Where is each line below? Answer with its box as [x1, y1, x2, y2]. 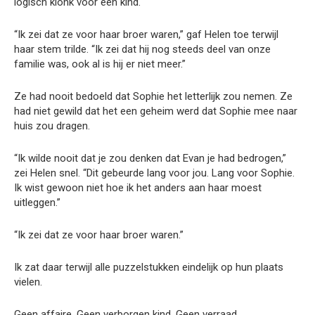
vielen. [14, 275, 42, 288]
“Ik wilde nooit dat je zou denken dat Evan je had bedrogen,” [14, 151, 286, 165]
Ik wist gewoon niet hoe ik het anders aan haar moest [14, 181, 262, 194]
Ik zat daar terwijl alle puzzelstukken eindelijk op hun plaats [14, 260, 283, 274]
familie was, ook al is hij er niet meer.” [14, 57, 186, 70]
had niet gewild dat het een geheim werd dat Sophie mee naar [14, 104, 297, 117]
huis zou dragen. [14, 119, 90, 132]
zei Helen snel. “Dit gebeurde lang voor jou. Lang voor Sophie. [14, 166, 295, 179]
